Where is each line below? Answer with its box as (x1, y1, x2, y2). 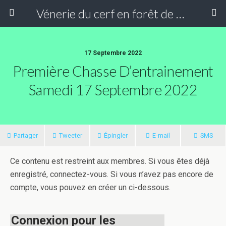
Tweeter (59, 132, 82, 139)
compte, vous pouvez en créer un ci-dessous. (10, 183, 171, 192)
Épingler (104, 132, 128, 139)
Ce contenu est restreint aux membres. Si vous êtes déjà (10, 156, 209, 166)
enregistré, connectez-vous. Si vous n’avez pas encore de (10, 169, 213, 179)
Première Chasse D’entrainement (13, 63, 213, 80)
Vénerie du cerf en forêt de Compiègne (176, 6, 184, 21)
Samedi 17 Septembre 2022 (28, 81, 198, 98)
